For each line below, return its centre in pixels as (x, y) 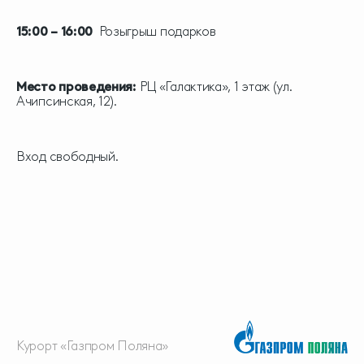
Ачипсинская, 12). (67, 102)
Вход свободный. (67, 157)
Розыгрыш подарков (154, 32)
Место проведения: (78, 87)
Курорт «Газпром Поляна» (93, 346)
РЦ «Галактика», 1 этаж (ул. (216, 87)
